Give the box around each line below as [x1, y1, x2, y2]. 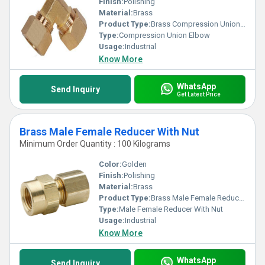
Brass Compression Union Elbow [151, 20, 240, 28]
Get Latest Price [176, 91, 221, 98]
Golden [122, 160, 147, 169]
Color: [99, 160, 122, 169]
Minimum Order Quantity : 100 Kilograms [20, 139, 170, 148]
